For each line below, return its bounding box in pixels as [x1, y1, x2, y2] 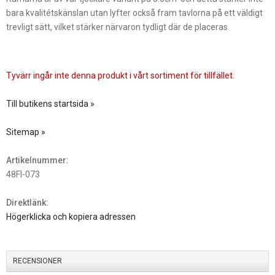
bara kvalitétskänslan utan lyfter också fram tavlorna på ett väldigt [6, 8, 263, 18]
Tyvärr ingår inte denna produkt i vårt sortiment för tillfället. [6, 71, 234, 81]
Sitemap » [6, 127, 45, 137]
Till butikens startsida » [6, 99, 95, 109]
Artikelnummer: [6, 155, 69, 166]
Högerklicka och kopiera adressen [6, 212, 136, 222]
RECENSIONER [13, 257, 62, 266]
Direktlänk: [6, 198, 48, 208]
